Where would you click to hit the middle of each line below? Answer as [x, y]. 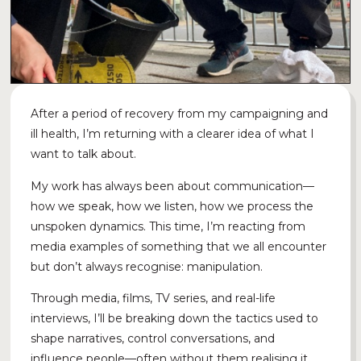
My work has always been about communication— [173, 186]
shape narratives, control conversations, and [153, 339]
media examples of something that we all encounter [179, 246]
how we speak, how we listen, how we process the [172, 206]
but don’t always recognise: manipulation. [147, 266]
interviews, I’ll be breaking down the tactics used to [175, 319]
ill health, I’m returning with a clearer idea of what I [173, 134]
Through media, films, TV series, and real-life [154, 299]
